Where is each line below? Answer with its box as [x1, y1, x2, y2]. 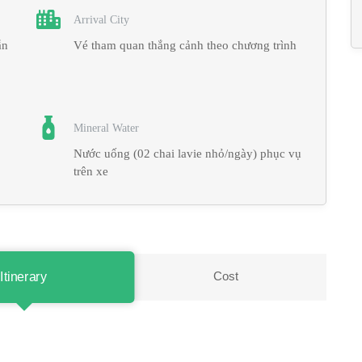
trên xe [74, 165, 109, 178]
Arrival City [74, 13, 130, 26]
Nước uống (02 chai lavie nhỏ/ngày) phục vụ [74, 147, 302, 160]
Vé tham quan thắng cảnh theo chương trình [74, 39, 297, 52]
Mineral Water [74, 121, 140, 134]
